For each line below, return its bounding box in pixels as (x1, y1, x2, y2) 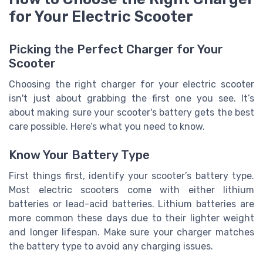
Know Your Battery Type (9, 147, 150, 162)
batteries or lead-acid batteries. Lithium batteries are (9, 198, 254, 210)
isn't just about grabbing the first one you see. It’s (9, 92, 254, 104)
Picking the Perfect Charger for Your (9, 42, 223, 56)
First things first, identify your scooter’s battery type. (9, 170, 254, 181)
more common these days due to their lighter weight (9, 212, 254, 224)
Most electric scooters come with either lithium (9, 184, 254, 195)
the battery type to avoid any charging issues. (9, 240, 213, 252)
